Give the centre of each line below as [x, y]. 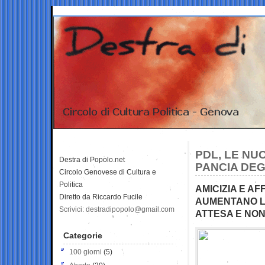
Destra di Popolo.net [92, 159]
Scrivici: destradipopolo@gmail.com [117, 209]
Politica [71, 184]
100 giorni [85, 252]
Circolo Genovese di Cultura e [108, 172]
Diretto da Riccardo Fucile [101, 197]
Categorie [83, 235]
